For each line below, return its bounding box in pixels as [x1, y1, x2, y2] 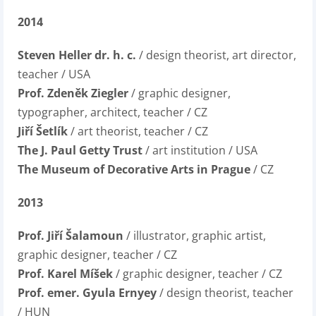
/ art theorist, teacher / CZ [68, 123, 208, 139]
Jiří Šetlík [18, 123, 68, 139]
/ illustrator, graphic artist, [123, 228, 266, 243]
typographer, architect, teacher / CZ [18, 104, 207, 120]
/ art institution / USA [142, 142, 257, 158]
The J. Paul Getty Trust [18, 142, 142, 158]
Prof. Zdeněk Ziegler [18, 85, 128, 101]
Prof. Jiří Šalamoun [18, 228, 123, 243]
